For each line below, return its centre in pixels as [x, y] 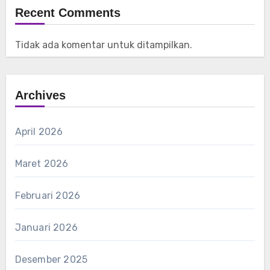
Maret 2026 [42, 164]
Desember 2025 [51, 260]
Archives [40, 96]
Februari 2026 [48, 196]
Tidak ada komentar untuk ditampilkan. [103, 45]
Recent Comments [67, 13]
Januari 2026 [46, 228]
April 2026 [39, 132]
